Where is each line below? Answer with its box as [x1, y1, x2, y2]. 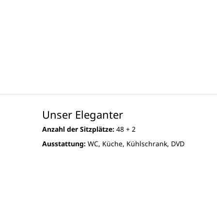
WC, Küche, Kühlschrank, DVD [86, 139, 185, 149]
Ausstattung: [42, 139, 86, 149]
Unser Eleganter [42, 107, 123, 122]
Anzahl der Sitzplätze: [42, 124, 116, 134]
